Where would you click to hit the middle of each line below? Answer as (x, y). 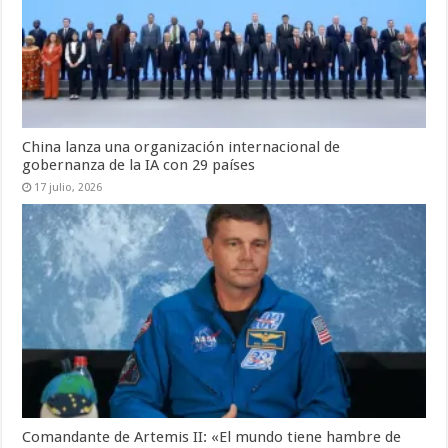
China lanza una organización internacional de (181, 146)
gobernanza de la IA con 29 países (139, 164)
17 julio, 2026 (68, 187)
